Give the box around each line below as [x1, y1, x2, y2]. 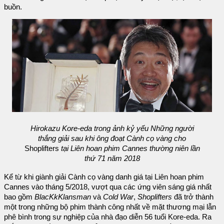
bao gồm [4, 193, 34, 201]
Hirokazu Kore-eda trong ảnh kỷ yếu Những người [30, 124, 194, 132]
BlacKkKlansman [34, 193, 93, 201]
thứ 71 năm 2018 [84, 154, 140, 162]
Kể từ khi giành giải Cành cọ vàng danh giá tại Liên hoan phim [4, 173, 204, 181]
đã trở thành [174, 193, 213, 201]
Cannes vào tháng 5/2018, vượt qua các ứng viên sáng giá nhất [4, 183, 211, 191]
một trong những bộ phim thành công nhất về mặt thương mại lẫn [4, 203, 216, 211]
